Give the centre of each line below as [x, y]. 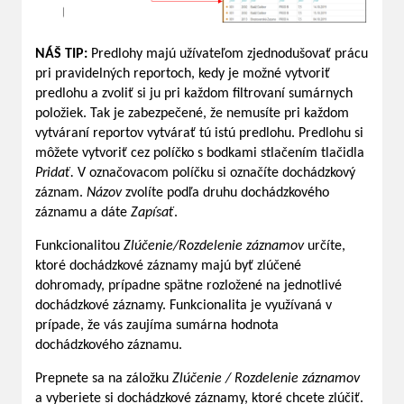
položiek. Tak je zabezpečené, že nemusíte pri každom [192, 114]
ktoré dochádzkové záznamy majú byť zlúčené [168, 266]
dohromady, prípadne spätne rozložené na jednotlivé [188, 286]
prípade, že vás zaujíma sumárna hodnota [157, 326]
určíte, [325, 247]
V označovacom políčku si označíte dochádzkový [216, 174]
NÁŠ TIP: [63, 55]
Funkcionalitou [79, 247]
